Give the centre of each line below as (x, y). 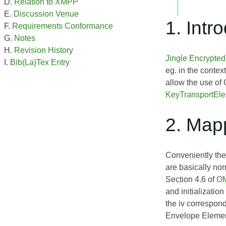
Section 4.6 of (191, 179)
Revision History (44, 50)
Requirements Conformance (63, 26)
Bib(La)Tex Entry (40, 63)
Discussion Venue (46, 14)
